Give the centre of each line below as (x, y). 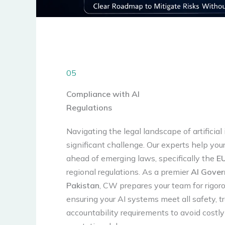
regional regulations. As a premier (129, 172)
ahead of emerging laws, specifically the (141, 158)
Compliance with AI (103, 94)
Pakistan (83, 185)
